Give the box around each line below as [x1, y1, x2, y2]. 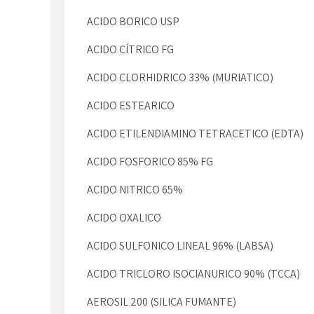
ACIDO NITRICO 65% [87, 182, 183, 197]
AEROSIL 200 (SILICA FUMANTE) [87, 294, 236, 309]
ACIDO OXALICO [87, 210, 161, 225]
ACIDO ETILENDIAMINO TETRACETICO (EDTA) [87, 126, 303, 141]
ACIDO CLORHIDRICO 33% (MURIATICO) [87, 70, 273, 85]
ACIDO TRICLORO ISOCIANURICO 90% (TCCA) [87, 266, 300, 281]
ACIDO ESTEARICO [87, 98, 175, 113]
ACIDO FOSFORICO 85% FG [87, 154, 213, 169]
